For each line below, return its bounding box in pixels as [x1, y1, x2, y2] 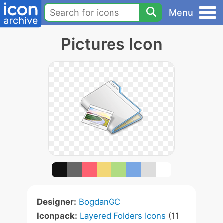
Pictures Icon [60, 34, 163, 54]
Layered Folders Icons [80, 211, 166, 221]
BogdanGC [79, 197, 120, 207]
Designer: [37, 197, 76, 207]
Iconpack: [37, 211, 77, 221]
